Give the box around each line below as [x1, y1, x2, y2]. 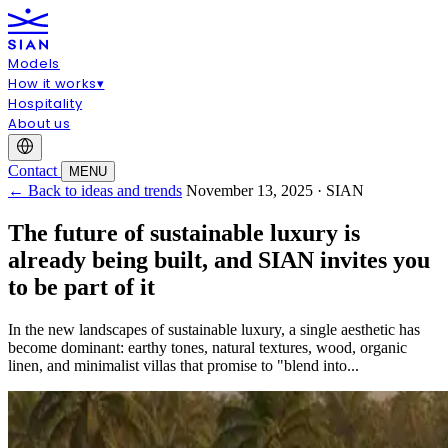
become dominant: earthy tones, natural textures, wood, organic [8, 339, 407, 357]
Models [8, 54, 60, 73]
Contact [8, 162, 61, 180]
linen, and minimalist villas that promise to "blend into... [8, 357, 359, 375]
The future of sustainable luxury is [8, 220, 360, 247]
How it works [8, 74, 97, 93]
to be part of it [8, 274, 155, 301]
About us [8, 114, 71, 134]
